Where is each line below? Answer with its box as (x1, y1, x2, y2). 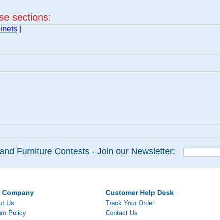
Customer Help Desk (106, 189, 174, 196)
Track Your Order (106, 199, 154, 207)
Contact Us (106, 209, 137, 217)
